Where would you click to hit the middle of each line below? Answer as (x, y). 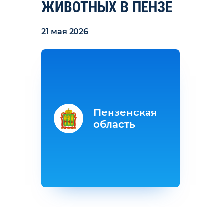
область (114, 124)
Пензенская (125, 112)
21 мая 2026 (65, 31)
